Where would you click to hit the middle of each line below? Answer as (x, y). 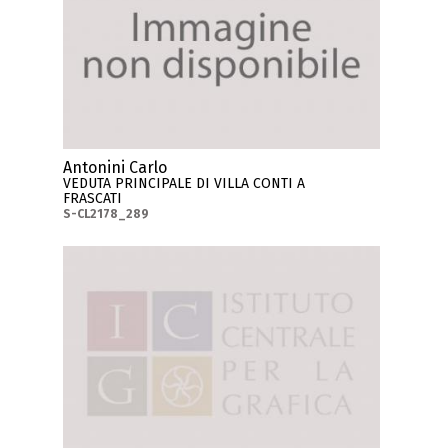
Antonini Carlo (115, 168)
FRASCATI (93, 199)
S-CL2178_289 (106, 214)
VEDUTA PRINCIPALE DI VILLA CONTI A (184, 184)
